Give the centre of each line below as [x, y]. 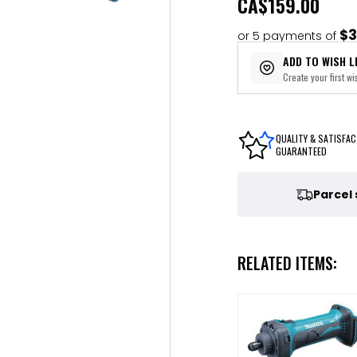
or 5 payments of [288, 36]
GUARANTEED [301, 151]
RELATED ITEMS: [287, 263]
